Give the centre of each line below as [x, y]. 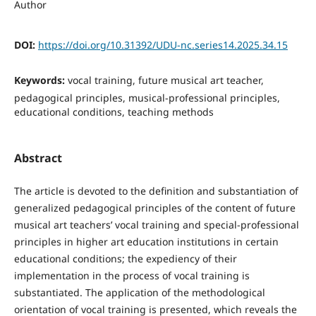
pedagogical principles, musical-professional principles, [147, 97]
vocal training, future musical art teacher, [165, 80]
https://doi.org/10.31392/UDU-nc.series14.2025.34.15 [163, 44]
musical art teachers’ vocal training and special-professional [156, 225]
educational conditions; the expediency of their [125, 259]
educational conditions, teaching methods [114, 111]
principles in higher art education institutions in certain [146, 242]
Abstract [38, 158]
